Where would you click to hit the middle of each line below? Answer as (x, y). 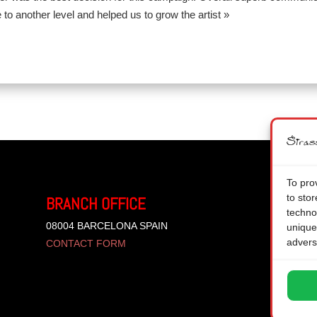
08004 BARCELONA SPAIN (106, 225)
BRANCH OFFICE (96, 203)
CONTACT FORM (86, 243)
